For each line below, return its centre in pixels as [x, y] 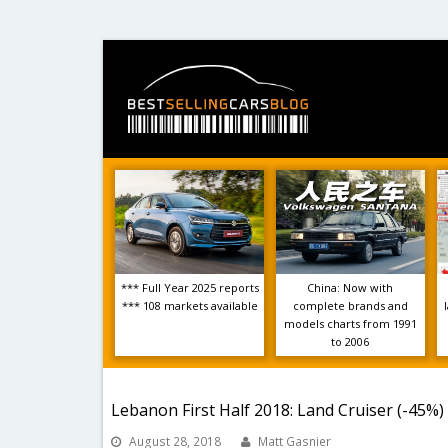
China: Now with [350, 287]
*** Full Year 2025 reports [189, 287]
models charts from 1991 [350, 323]
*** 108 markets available [189, 305]
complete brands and [350, 305]
